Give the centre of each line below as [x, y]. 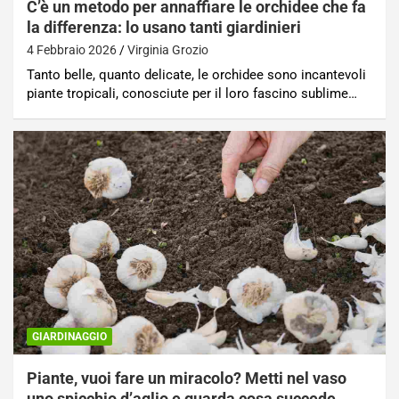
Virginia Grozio [168, 49]
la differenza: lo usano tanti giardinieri [164, 27]
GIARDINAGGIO [69, 336]
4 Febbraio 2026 [72, 49]
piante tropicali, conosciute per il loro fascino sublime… [192, 93]
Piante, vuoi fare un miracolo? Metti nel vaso [187, 378]
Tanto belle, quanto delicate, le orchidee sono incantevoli [196, 74]
